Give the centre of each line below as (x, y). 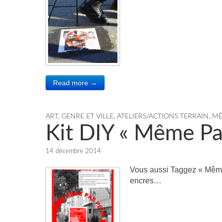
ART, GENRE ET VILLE (80, 116)
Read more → (75, 83)
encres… (146, 181)
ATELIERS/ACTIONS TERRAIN (163, 116)
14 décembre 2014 (73, 151)
